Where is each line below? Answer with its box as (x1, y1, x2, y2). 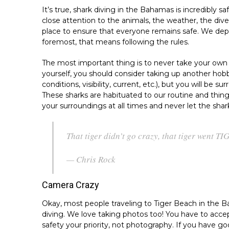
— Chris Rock (66, 153, 116, 165)
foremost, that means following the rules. (42, 37, 189, 47)
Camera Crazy (42, 179, 99, 190)
